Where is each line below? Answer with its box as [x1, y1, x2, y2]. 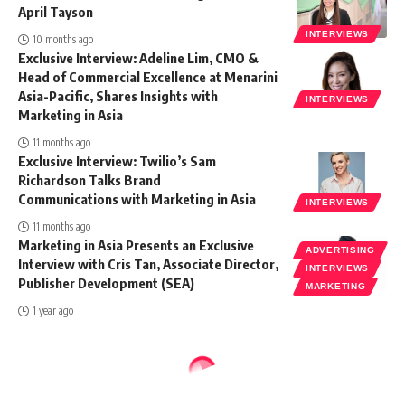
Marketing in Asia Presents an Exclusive [18, 237, 254, 254]
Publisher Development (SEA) [18, 275, 194, 292]
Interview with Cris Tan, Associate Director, [18, 256, 278, 273]
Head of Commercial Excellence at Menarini [18, 69, 278, 86]
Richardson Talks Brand [18, 172, 161, 189]
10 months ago [33, 33, 94, 47]
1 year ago [33, 304, 74, 318]
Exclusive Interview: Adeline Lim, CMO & [18, 50, 259, 67]
